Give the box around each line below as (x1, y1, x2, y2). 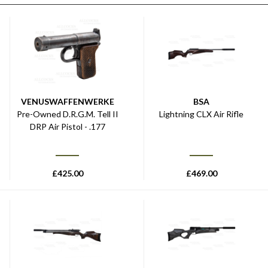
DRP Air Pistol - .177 (29, 121, 105, 132)
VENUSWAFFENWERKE (20, 96, 114, 106)
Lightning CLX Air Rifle (159, 108, 243, 119)
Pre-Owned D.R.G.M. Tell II (16, 108, 118, 119)
